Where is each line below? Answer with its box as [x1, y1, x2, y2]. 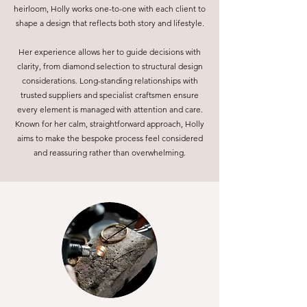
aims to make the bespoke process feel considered [16, 133, 203, 143]
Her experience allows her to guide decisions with [19, 47, 201, 57]
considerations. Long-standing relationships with [21, 75, 198, 86]
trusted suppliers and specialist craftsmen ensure [21, 90, 199, 100]
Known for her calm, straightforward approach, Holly [15, 119, 204, 129]
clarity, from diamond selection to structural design [16, 61, 203, 71]
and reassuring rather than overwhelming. [34, 147, 186, 158]
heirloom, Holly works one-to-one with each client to [14, 3, 206, 14]
